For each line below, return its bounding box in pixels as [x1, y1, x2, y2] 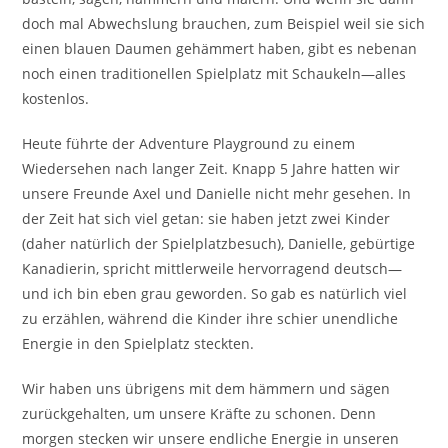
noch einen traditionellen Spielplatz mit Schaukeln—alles [22, 64, 407, 83]
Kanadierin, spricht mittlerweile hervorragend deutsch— [22, 259, 403, 278]
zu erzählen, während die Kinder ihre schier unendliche [22, 309, 399, 328]
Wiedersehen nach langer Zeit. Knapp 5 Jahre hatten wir [22, 159, 401, 178]
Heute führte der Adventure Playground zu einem [22, 134, 356, 153]
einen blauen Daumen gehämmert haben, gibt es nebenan [22, 39, 418, 58]
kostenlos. [22, 89, 90, 108]
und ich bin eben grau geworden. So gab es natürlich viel [22, 284, 408, 303]
